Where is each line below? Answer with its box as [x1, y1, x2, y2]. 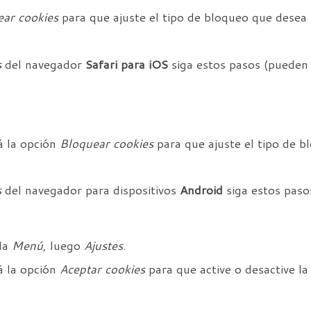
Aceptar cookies [60, 260, 145, 277]
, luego [43, 237, 84, 253]
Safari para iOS [85, 56, 168, 72]
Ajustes [84, 237, 123, 253]
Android [180, 181, 223, 198]
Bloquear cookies [60, 135, 153, 151]
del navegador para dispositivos [1, 181, 180, 198]
